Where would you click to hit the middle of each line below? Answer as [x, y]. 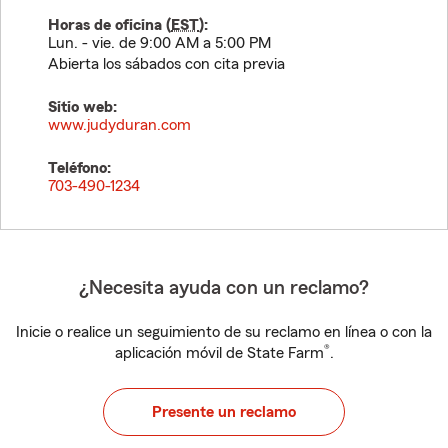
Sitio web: [82, 107]
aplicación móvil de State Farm [219, 353]
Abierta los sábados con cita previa [166, 64]
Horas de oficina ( [109, 25]
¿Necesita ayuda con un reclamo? [224, 288]
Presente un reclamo [224, 412]
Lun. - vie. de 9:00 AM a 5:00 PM [159, 43]
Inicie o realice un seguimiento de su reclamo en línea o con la [224, 332]
